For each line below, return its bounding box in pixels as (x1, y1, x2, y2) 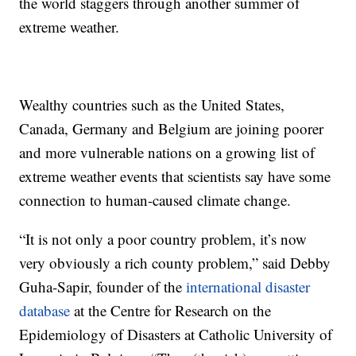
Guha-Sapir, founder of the (19, 277, 187, 297)
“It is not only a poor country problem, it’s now (19, 229, 308, 250)
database (19, 300, 71, 321)
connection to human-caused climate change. (19, 190, 292, 211)
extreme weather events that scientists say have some (19, 166, 331, 187)
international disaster (186, 277, 311, 297)
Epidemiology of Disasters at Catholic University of (19, 324, 333, 345)
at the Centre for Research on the (70, 300, 272, 321)
